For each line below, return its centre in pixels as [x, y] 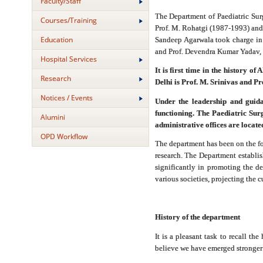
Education [56, 40]
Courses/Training [68, 20]
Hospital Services [68, 59]
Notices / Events [66, 98]
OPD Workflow [64, 136]
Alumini [53, 117]
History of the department [197, 217]
